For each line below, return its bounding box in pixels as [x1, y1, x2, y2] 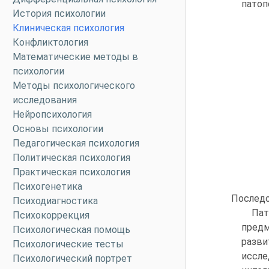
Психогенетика [13, 181, 82, 192]
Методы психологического [13, 80, 135, 91]
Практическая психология [13, 166, 130, 178]
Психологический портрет [13, 253, 132, 264]
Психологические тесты [13, 238, 124, 250]
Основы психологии [13, 123, 103, 134]
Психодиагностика [13, 195, 98, 207]
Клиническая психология [13, 22, 124, 34]
